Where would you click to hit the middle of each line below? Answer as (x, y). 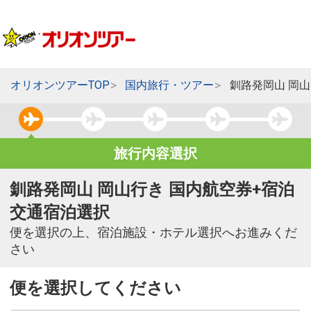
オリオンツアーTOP (60, 85)
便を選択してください (95, 288)
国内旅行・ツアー (170, 85)
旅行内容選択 (155, 154)
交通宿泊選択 (60, 213)
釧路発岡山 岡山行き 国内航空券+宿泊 (152, 190)
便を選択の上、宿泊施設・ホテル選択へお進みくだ (153, 233)
